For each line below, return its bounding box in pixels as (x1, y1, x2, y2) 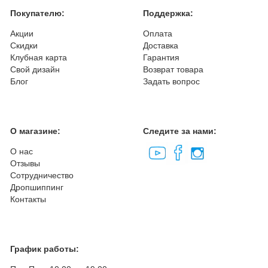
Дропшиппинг (10, 182, 63, 193)
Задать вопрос (143, 77, 200, 87)
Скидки (10, 41, 38, 51)
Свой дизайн (10, 65, 60, 75)
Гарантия (143, 53, 179, 63)
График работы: (10, 244, 79, 254)
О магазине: (10, 126, 60, 136)
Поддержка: (143, 8, 193, 19)
